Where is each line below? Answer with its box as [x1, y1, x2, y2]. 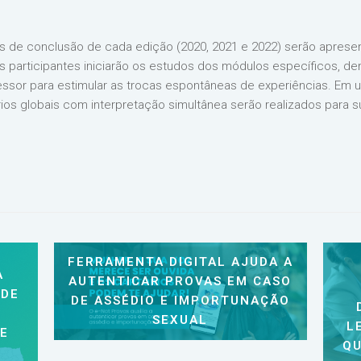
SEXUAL [152, 313, 209, 328]
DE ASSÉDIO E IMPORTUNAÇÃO [70, 293, 290, 309]
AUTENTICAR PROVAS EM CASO [68, 274, 293, 289]
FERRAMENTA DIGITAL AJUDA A [67, 255, 293, 270]
